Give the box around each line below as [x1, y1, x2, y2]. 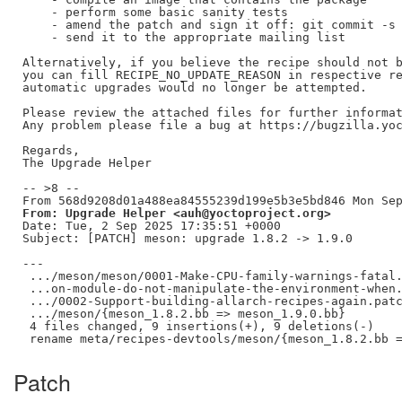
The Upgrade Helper [22, 155, 152, 170]
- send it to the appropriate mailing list [22, 30, 345, 44]
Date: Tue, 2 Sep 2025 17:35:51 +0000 [22, 218, 281, 232]
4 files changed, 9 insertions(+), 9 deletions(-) [22, 319, 374, 333]
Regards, [22, 143, 80, 157]
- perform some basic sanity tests [22, 4, 288, 19]
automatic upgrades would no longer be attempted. [22, 80, 367, 94]
